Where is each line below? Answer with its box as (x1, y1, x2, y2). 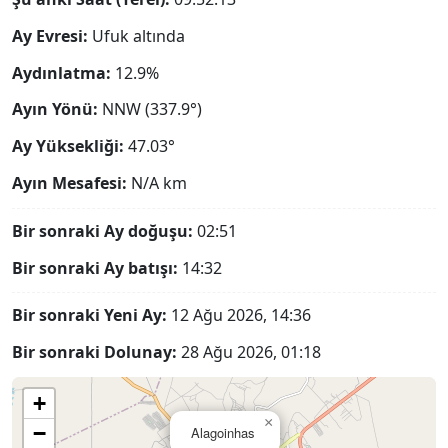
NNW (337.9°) (102, 98, 202, 121)
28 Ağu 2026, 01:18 (177, 341, 321, 364)
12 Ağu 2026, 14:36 (167, 304, 311, 327)
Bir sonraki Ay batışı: (12, 256, 178, 279)
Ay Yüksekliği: (12, 135, 124, 158)
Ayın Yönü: (12, 98, 98, 121)
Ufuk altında (92, 24, 185, 47)
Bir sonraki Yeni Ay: (12, 304, 167, 327)
